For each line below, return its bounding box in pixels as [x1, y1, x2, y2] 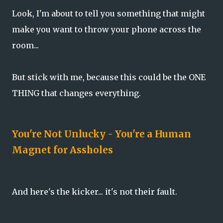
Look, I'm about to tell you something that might [12, 8, 205, 19]
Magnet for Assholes [12, 144, 113, 156]
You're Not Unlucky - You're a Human [12, 128, 191, 140]
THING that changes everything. [12, 88, 141, 99]
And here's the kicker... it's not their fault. [12, 186, 177, 197]
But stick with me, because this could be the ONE [12, 72, 206, 83]
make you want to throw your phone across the [12, 24, 201, 35]
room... [12, 40, 39, 51]
